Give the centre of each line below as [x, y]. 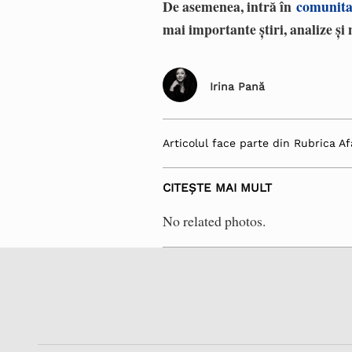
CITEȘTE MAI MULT [218, 188]
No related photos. [214, 221]
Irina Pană [238, 87]
